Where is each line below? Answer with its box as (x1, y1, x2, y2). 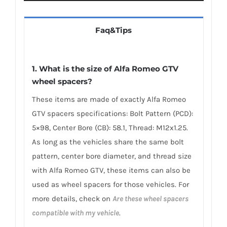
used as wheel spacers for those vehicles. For (31, 180, 189, 190)
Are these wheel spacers (112, 194, 188, 204)
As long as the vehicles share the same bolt (31, 137, 184, 147)
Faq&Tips (95, 25, 132, 35)
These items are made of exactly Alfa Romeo (31, 95, 186, 104)
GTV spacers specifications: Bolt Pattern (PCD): (31, 109, 193, 119)
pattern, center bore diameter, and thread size (31, 152, 192, 161)
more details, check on (31, 194, 112, 204)
